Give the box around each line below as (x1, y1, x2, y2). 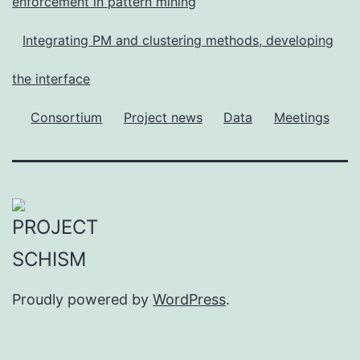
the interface (12, 70, 90, 87)
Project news (123, 108, 202, 125)
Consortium (31, 108, 103, 125)
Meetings (273, 108, 329, 125)
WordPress (153, 291, 226, 309)
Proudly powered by (12, 291, 153, 309)
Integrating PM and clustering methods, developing (22, 31, 334, 48)
